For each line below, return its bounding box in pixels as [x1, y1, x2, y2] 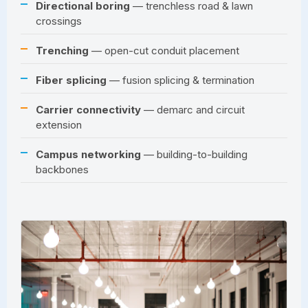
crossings [36, 14, 82, 27]
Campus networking [36, 147, 141, 161]
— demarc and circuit [141, 102, 245, 116]
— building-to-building [141, 147, 247, 161]
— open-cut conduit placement [89, 43, 239, 57]
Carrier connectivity [36, 102, 141, 116]
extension [36, 118, 82, 131]
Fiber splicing [36, 73, 107, 87]
